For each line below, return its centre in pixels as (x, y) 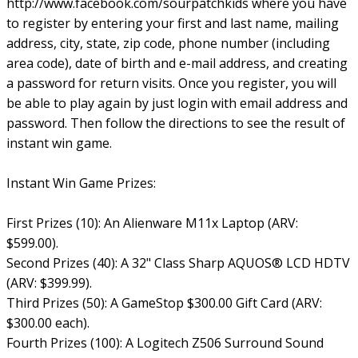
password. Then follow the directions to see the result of (176, 123)
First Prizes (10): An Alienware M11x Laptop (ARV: (152, 223)
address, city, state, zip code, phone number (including (168, 43)
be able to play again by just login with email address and (177, 103)
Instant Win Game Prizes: (81, 183)
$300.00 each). (48, 323)
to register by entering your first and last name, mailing (173, 23)
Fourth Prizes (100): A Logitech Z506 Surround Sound (165, 343)
